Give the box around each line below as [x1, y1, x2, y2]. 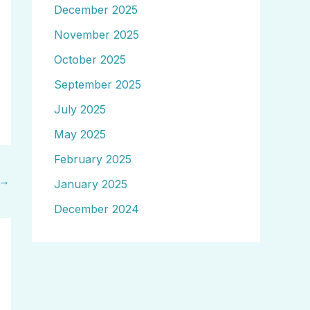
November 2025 [54, 28, 139, 42]
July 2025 [54, 102, 106, 116]
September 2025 [54, 77, 141, 91]
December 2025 [54, 3, 138, 17]
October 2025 [54, 53, 126, 66]
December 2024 [54, 202, 139, 216]
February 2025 [54, 152, 131, 166]
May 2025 [54, 127, 106, 141]
